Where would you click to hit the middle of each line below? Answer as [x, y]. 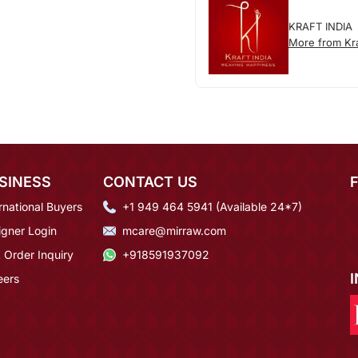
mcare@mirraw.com [174, 230]
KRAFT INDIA [320, 26]
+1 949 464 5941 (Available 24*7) [212, 206]
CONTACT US [150, 181]
